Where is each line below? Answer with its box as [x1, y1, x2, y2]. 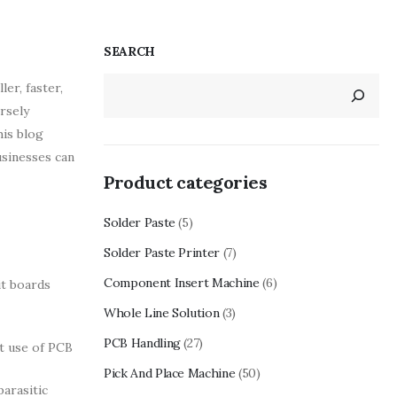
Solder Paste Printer [104, 244, 221, 261]
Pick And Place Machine [104, 364, 236, 381]
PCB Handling [104, 334, 181, 351]
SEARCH [104, 43, 155, 59]
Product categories [104, 170, 267, 193]
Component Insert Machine [104, 274, 260, 291]
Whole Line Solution [104, 304, 220, 321]
